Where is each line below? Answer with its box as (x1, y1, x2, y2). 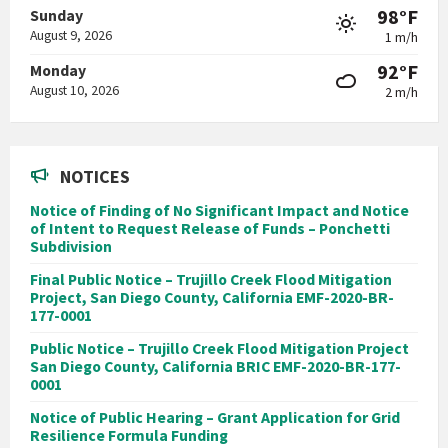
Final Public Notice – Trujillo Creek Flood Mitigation (30, 269, 392, 289)
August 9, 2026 (30, 25, 112, 44)
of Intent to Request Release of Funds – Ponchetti (30, 218, 390, 238)
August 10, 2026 (30, 80, 119, 99)
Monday (30, 60, 86, 80)
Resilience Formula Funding (30, 425, 228, 445)
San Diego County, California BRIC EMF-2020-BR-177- (30, 356, 401, 376)
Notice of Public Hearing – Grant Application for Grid (30, 407, 400, 427)
